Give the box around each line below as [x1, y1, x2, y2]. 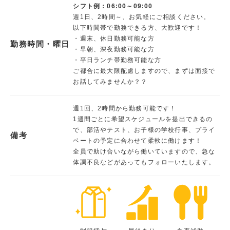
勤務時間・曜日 [10, 40, 70, 49]
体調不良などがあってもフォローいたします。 [73, 158, 216, 166]
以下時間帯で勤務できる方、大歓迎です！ [73, 24, 202, 31]
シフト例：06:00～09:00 [73, 2, 153, 10]
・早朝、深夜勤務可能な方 [73, 45, 155, 53]
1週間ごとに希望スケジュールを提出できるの [73, 115, 213, 123]
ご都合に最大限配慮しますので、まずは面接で [73, 67, 216, 74]
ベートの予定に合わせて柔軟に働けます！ [73, 137, 202, 144]
